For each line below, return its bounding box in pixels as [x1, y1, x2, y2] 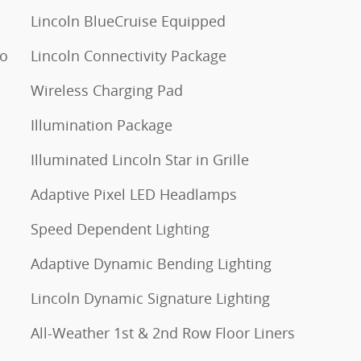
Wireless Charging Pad [31, 81, 183, 100]
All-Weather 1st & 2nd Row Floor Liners [31, 323, 295, 342]
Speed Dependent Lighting [31, 219, 210, 239]
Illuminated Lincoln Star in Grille [31, 150, 249, 169]
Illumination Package [31, 115, 172, 135]
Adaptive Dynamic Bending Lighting [31, 254, 272, 273]
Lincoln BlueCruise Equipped [31, 11, 226, 31]
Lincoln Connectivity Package [31, 46, 226, 65]
